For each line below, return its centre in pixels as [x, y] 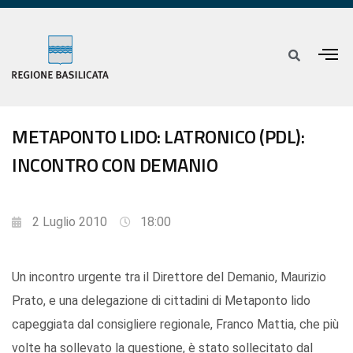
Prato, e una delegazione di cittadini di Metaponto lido [161, 301]
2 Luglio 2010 [70, 222]
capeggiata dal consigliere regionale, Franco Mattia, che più [175, 325]
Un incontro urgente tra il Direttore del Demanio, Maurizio [169, 277]
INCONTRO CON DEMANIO [115, 165]
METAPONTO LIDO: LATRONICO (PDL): [158, 137]
